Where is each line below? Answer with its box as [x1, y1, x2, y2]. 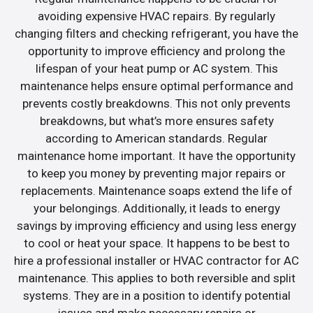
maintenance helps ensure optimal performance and [20, 78, 293, 93]
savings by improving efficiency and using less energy [17, 218, 296, 233]
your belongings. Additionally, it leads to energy [33, 201, 280, 215]
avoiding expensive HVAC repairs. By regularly [38, 8, 275, 23]
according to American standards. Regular [45, 131, 268, 145]
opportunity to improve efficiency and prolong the [28, 43, 285, 58]
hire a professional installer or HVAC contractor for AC [14, 253, 299, 268]
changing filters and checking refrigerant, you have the [15, 26, 298, 41]
